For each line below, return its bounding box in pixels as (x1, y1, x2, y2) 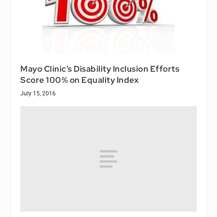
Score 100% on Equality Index (20, 74, 139, 85)
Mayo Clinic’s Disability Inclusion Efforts (20, 63, 180, 74)
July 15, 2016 (20, 90, 56, 97)
